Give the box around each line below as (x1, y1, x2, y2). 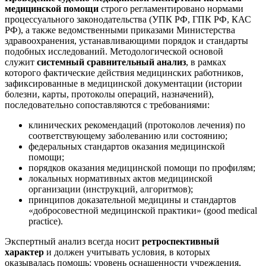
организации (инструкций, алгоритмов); (28, 183, 193, 194)
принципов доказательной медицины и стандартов (28, 194, 236, 205)
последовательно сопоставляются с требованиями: (5, 99, 210, 110)
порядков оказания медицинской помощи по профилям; (28, 162, 255, 173)
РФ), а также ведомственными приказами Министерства (5, 24, 235, 35)
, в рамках (186, 56, 226, 67)
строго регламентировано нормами (99, 3, 243, 14)
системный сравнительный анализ (37, 56, 186, 67)
